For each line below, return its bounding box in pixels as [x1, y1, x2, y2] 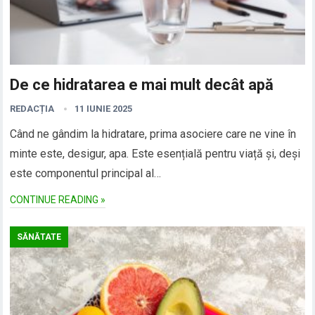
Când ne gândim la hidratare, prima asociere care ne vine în [10, 127, 297, 141]
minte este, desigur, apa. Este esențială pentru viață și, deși [10, 147, 301, 161]
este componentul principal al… [10, 167, 162, 181]
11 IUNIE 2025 [75, 103, 133, 115]
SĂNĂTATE [17, 232, 62, 243]
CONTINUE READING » [10, 194, 106, 206]
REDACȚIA [10, 103, 55, 115]
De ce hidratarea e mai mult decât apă [10, 76, 274, 94]
